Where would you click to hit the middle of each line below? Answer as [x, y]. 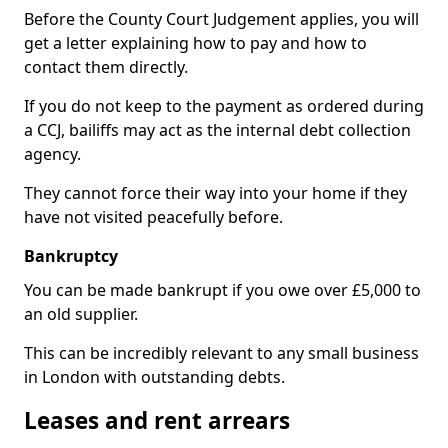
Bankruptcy [71, 256]
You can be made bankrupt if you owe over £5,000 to [222, 290]
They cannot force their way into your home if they [215, 193]
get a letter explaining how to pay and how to [195, 43]
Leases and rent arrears [157, 420]
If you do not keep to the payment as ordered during [224, 106]
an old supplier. [81, 314]
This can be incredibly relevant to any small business [221, 353]
